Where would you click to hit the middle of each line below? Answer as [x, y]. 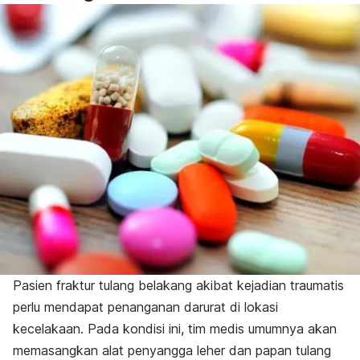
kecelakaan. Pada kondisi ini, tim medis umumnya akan [175, 328]
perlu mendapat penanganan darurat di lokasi [145, 307]
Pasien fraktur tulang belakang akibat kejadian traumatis [178, 285]
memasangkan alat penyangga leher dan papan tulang [172, 350]
